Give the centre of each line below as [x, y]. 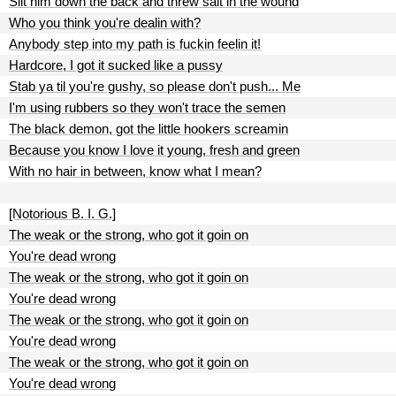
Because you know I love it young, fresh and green [154, 150]
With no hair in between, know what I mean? [135, 171]
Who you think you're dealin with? [105, 23]
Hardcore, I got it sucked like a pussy [116, 65]
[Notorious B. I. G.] [62, 213]
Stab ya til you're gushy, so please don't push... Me [155, 86]
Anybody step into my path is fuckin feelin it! [135, 44]
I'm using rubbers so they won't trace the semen [147, 107]
